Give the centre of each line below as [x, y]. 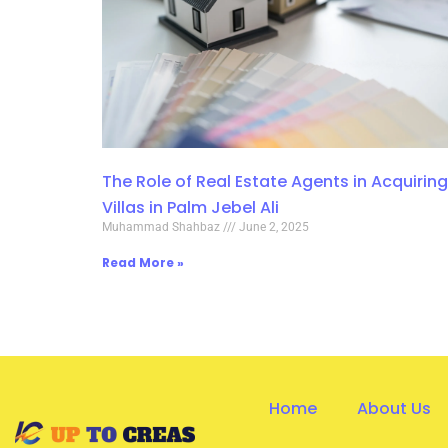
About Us [394, 408]
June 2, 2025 [272, 226]
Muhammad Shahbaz [162, 226]
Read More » [143, 262]
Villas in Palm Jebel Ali [190, 207]
